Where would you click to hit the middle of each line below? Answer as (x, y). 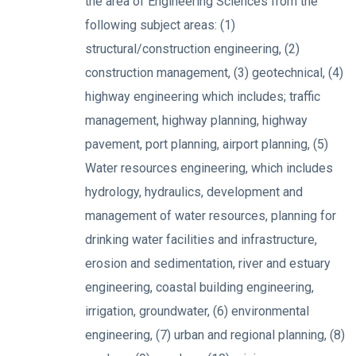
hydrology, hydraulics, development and (194, 192)
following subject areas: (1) (160, 25)
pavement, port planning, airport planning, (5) (207, 144)
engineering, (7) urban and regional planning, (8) (215, 335)
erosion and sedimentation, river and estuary (208, 263)
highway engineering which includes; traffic (203, 97)
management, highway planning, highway (196, 120)
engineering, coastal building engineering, (199, 287)
